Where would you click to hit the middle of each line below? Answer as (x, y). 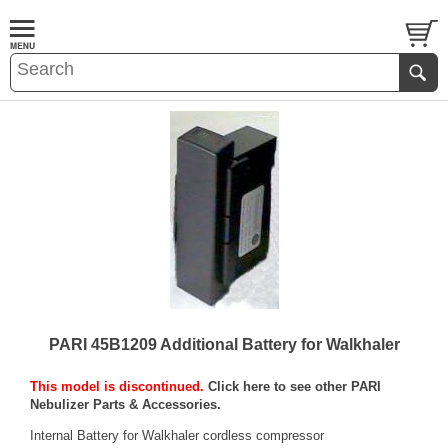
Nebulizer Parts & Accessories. (125, 404)
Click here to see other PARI (294, 386)
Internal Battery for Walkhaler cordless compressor (177, 435)
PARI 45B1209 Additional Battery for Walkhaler (224, 344)
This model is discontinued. (119, 386)
